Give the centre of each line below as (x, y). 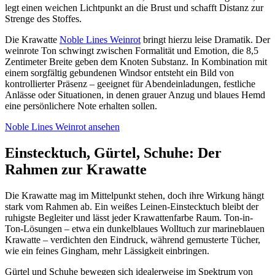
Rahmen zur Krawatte (76, 170)
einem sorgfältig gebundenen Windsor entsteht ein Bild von (119, 73)
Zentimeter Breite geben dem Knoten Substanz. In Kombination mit (136, 62)
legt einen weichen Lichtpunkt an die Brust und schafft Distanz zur (134, 8)
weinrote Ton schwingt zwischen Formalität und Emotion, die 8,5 (132, 51)
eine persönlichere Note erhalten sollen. (81, 106)
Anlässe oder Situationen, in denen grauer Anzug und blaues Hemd (135, 95)
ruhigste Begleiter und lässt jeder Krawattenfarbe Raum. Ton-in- (129, 218)
